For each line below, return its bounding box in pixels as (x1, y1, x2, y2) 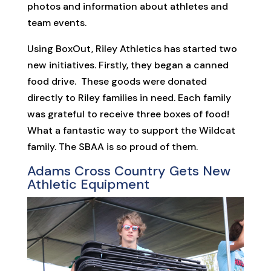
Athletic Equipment (27, 175, 149, 193)
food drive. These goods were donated (27, 74, 207, 88)
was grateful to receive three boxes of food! (27, 107, 229, 120)
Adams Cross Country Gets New (27, 162, 230, 180)
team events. (27, 16, 87, 29)
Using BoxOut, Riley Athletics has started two (27, 42, 237, 55)
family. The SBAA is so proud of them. (27, 140, 198, 153)
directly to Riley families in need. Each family (27, 91, 231, 104)
